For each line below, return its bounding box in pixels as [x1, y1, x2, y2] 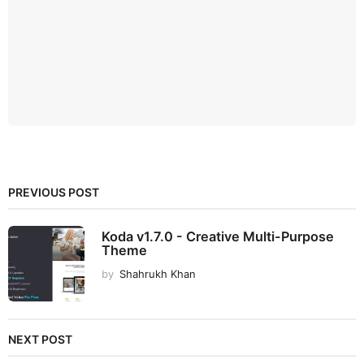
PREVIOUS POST [8, 184, 99, 199]
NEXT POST [8, 331, 72, 346]
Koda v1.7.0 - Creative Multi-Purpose [102, 227, 334, 245]
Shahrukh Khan [119, 266, 196, 280]
